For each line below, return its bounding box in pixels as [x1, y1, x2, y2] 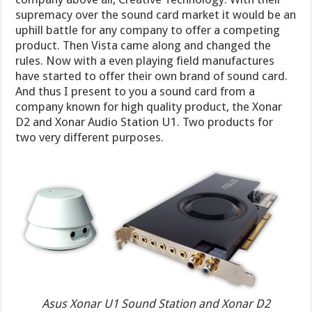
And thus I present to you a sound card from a [15, 84, 256, 98]
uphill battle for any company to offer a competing [15, 23, 281, 37]
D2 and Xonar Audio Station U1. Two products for [15, 115, 274, 129]
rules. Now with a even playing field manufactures [15, 54, 275, 68]
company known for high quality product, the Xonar [15, 100, 283, 114]
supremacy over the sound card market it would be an [15, 8, 297, 22]
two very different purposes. [15, 130, 164, 144]
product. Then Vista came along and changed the [15, 38, 272, 52]
